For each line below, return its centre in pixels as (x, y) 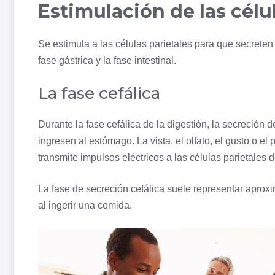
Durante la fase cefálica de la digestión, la (130, 125)
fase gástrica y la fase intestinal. (107, 61)
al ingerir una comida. (85, 206)
